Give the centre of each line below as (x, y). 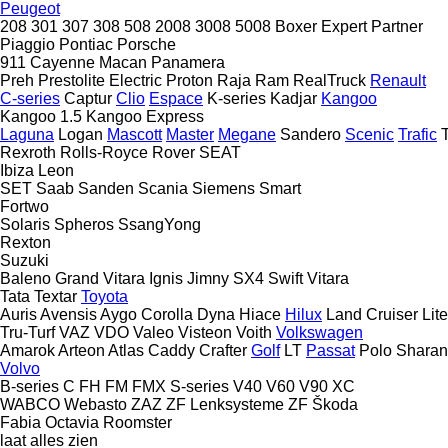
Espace (176, 98)
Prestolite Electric (100, 80)
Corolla (167, 314)
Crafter (223, 350)
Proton (189, 80)
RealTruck (329, 80)
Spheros (84, 224)
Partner (397, 26)
